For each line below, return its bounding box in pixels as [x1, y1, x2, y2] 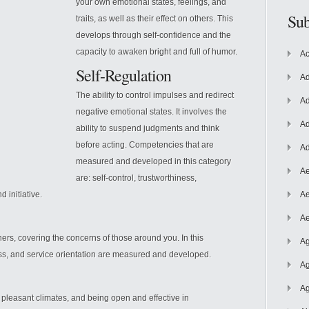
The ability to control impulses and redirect [76, 90, 234, 100]
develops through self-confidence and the [76, 30, 231, 40]
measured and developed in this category [76, 157, 231, 166]
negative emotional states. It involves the [76, 107, 227, 117]
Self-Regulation [76, 64, 171, 86]
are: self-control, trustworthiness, [76, 173, 197, 183]
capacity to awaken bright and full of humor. [76, 47, 237, 57]
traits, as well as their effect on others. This [76, 14, 233, 23]
